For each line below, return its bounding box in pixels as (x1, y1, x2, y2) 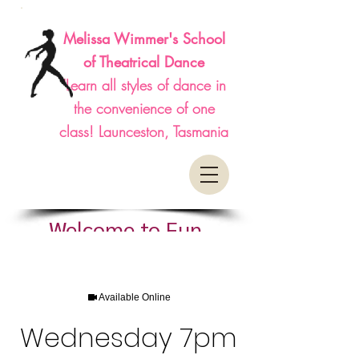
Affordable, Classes (38, 243, 219, 271)
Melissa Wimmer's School (63, 29, 225, 48)
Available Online (98, 292, 171, 303)
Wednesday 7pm (19, 320, 237, 356)
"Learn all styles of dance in (62, 75, 226, 95)
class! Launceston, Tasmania (59, 122, 228, 141)
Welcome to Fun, (49, 215, 208, 243)
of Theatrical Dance (83, 52, 204, 71)
